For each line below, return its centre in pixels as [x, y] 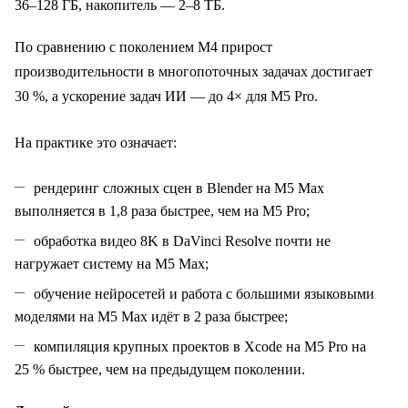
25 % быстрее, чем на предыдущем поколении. [160, 370]
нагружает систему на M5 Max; [112, 264]
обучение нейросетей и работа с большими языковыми [204, 294]
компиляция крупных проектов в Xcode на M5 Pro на [200, 347]
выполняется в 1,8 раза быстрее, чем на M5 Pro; [162, 211]
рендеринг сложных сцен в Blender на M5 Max [179, 189]
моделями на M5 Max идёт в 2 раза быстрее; [151, 317]
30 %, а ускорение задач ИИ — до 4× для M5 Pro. [166, 97]
